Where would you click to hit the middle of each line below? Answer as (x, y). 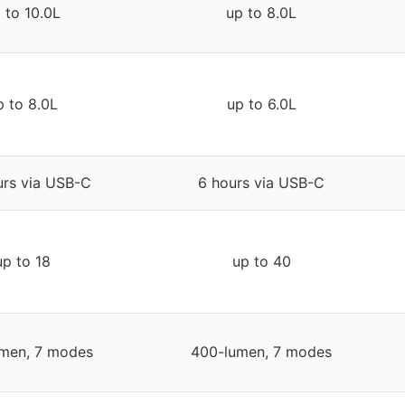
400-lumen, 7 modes (261, 352)
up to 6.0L (261, 104)
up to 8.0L (261, 13)
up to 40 (261, 262)
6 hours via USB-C (261, 183)
